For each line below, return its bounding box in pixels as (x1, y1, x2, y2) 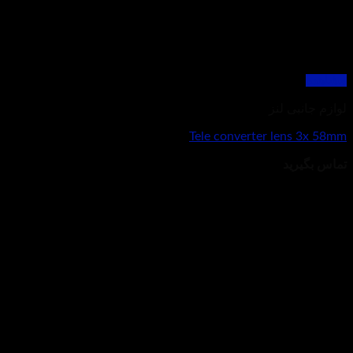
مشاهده (306, 74, 347, 87)
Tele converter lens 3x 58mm (189, 130, 347, 143)
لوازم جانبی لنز (269, 102, 347, 116)
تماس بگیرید (283, 158, 347, 172)
